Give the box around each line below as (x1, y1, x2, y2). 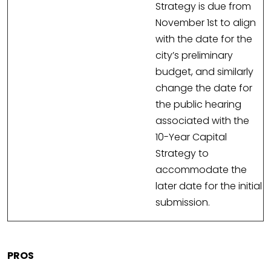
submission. (155, 195, 210, 210)
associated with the (155, 114, 249, 128)
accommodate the (155, 163, 247, 177)
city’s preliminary (155, 48, 233, 63)
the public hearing (155, 97, 241, 112)
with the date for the (155, 32, 252, 47)
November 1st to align (155, 16, 256, 30)
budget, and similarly (155, 65, 253, 79)
